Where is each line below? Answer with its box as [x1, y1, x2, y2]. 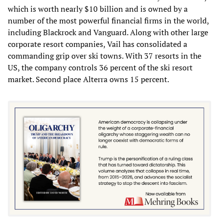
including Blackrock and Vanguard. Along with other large [8, 26, 208, 38]
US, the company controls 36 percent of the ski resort [8, 62, 193, 73]
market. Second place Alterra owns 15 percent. [8, 73, 169, 85]
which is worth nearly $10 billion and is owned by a [8, 3, 188, 14]
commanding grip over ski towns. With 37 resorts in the [8, 50, 201, 61]
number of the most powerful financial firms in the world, [8, 15, 209, 26]
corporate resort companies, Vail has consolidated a [8, 38, 187, 49]
